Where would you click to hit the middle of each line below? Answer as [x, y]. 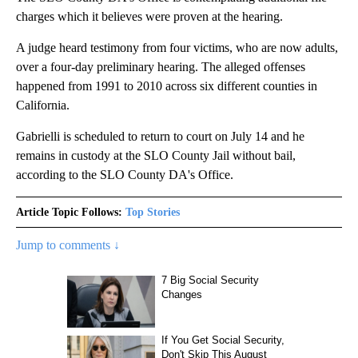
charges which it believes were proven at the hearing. [149, 16]
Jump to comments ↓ [68, 245]
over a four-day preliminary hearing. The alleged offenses [161, 66]
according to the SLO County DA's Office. [125, 174]
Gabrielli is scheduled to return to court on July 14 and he [160, 136]
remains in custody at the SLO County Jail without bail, [156, 155]
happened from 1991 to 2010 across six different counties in [167, 86]
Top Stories [153, 212]
